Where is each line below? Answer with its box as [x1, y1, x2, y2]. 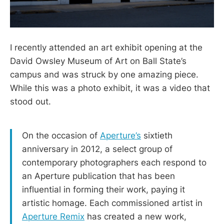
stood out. [10, 96, 51, 107]
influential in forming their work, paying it [22, 184, 185, 195]
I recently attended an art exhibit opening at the [10, 42, 202, 53]
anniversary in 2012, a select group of [22, 144, 172, 154]
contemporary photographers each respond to [22, 157, 206, 168]
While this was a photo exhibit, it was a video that [10, 83, 210, 93]
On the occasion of [22, 130, 100, 141]
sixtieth [141, 130, 172, 141]
